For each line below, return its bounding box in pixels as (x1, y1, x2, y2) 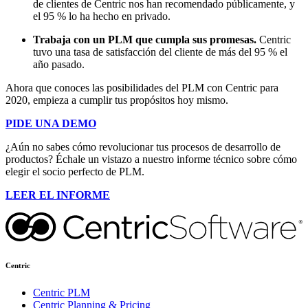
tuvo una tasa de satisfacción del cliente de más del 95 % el (33, 46, 287, 58)
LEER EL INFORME (5, 189, 110, 201)
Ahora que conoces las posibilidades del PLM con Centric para (5, 82, 278, 94)
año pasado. (33, 58, 85, 71)
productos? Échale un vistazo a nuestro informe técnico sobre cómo (5, 153, 297, 166)
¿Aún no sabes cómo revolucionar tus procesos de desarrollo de (5, 141, 280, 153)
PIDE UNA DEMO (5, 118, 96, 130)
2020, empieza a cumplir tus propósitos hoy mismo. (5, 94, 228, 107)
